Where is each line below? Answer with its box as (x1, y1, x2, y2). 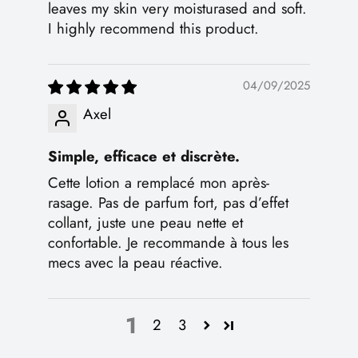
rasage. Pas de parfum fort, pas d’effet (48, 191, 288, 213)
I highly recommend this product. (48, 17, 259, 39)
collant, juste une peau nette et (48, 211, 243, 233)
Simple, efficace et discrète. (48, 145, 240, 167)
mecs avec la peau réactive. (48, 251, 223, 273)
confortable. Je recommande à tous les (48, 231, 288, 253)
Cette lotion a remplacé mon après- (48, 171, 269, 193)
